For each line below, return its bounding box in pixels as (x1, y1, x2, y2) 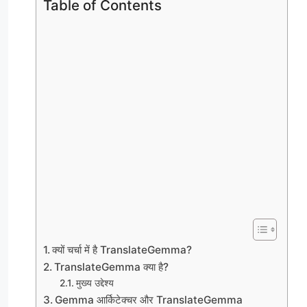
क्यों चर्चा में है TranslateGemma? (52, 243, 193, 256)
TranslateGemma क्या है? (54, 260, 169, 273)
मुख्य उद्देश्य (75, 277, 114, 288)
